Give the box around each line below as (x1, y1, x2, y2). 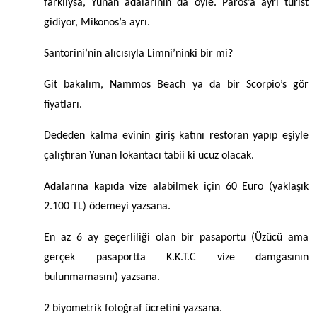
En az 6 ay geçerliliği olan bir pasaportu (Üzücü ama (44, 232, 309, 244)
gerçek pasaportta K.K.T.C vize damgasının (44, 252, 309, 264)
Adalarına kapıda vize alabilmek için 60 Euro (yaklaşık (44, 181, 309, 193)
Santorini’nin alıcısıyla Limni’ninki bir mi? (44, 48, 233, 60)
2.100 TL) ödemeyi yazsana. (44, 201, 171, 213)
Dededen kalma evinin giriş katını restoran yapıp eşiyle (44, 130, 309, 142)
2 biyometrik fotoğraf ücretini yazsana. (44, 303, 222, 315)
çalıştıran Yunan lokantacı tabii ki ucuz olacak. (44, 150, 254, 162)
